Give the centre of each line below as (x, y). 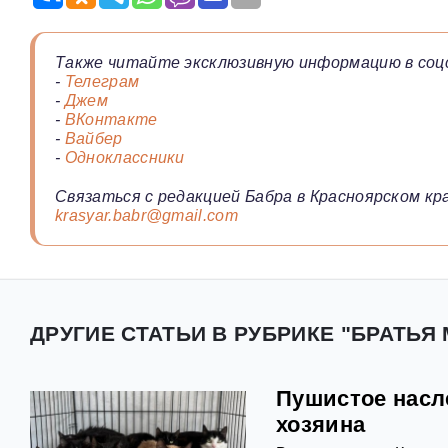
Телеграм (102, 82)
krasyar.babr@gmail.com (147, 216)
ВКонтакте (111, 120)
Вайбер (93, 139)
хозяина (321, 425)
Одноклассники (124, 158)
